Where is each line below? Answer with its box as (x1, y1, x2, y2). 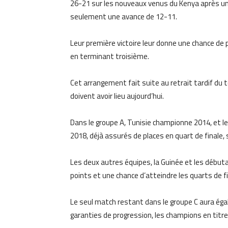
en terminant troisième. (70, 50, 149, 62)
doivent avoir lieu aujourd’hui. (70, 90, 164, 102)
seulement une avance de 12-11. (70, 11, 177, 22)
